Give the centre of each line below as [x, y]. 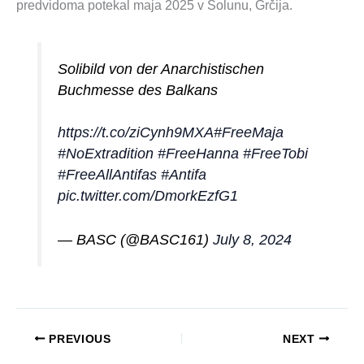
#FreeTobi [276, 154]
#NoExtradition [106, 154]
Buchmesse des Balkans [138, 91]
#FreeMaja [249, 133]
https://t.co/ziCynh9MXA [136, 133]
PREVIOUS [78, 339]
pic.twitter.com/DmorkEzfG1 [148, 196]
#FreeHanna [199, 154]
